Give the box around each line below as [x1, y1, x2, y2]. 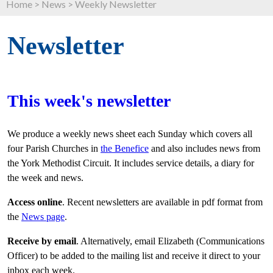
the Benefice [101, 143, 149, 154]
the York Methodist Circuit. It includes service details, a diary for [7, 158, 254, 169]
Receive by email [7, 236, 76, 247]
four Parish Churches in [7, 143, 101, 154]
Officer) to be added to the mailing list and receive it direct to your [7, 250, 260, 261]
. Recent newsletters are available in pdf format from [62, 197, 263, 208]
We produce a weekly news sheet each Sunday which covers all [7, 129, 252, 140]
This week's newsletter [7, 91, 171, 111]
